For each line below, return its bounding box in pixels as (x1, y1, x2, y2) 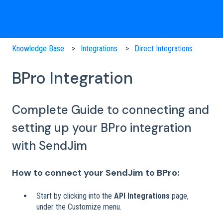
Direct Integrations (134, 43, 193, 53)
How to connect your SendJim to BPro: (12, 166, 179, 179)
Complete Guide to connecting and (12, 102, 209, 118)
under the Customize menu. (36, 202, 121, 212)
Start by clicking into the (36, 191, 114, 201)
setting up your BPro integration (12, 120, 191, 136)
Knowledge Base (12, 43, 64, 53)
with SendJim (12, 138, 87, 154)
